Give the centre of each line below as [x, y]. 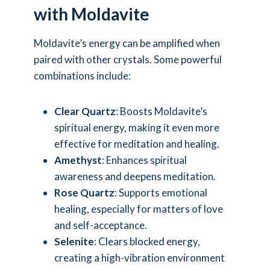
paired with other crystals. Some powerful [128, 59]
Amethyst [78, 160]
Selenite [74, 241]
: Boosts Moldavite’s [162, 111]
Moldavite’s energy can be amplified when [127, 43]
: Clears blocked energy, [147, 241]
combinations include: [82, 75]
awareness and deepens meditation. [135, 176]
